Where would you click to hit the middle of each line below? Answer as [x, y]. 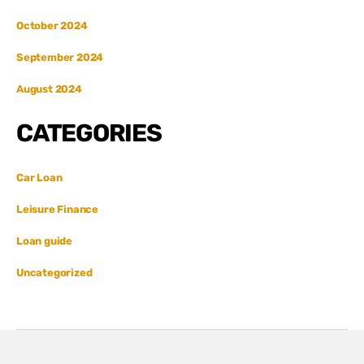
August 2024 [49, 89]
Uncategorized [54, 272]
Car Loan [39, 177]
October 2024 [52, 25]
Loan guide [45, 240]
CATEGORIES [89, 133]
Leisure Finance [58, 209]
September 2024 [60, 57]
